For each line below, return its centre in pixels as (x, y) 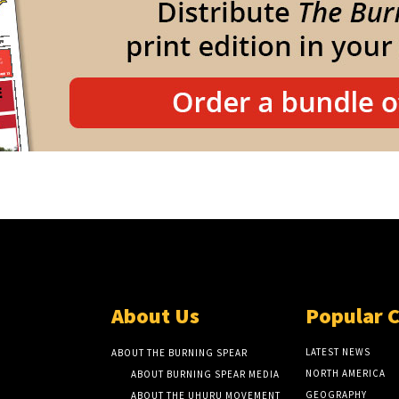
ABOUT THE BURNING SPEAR (180, 352)
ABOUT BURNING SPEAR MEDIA (206, 374)
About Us (156, 315)
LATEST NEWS (338, 351)
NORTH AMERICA (345, 373)
